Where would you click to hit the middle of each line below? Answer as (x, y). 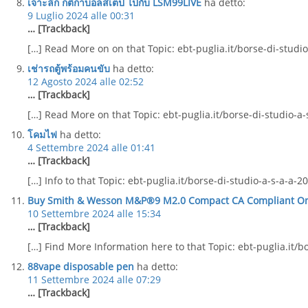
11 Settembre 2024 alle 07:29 (94, 279)
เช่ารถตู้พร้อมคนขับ (69, 68)
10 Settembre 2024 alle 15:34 (94, 213)
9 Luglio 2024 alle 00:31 (81, 15)
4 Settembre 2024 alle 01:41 (91, 147)
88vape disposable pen (81, 266)
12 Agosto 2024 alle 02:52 (86, 81)
